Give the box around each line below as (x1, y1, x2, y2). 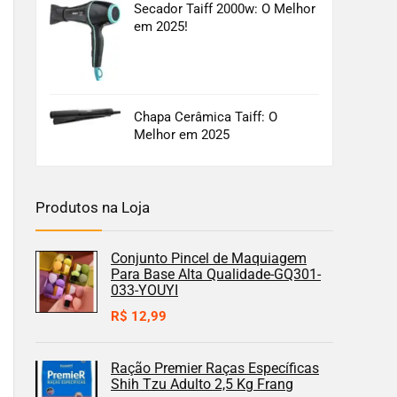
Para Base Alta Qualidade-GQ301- (111, 265, 321, 283)
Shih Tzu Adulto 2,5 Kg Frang (111, 375, 293, 393)
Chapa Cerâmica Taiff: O (134, 108, 277, 125)
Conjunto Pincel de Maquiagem (111, 249, 307, 267)
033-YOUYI (111, 281, 178, 299)
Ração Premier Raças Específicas (111, 359, 319, 377)
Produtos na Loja (35, 198, 150, 216)
